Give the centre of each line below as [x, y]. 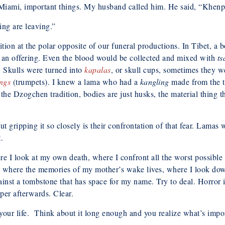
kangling [154, 81]
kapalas [98, 69]
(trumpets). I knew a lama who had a [75, 81]
